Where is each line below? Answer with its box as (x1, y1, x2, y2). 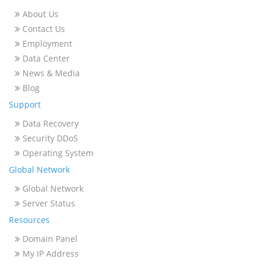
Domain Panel (20, 233, 77, 244)
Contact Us (20, 23, 65, 34)
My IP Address (20, 248, 79, 259)
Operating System (20, 147, 93, 159)
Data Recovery (20, 118, 79, 129)
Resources (9, 214, 50, 225)
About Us (20, 8, 59, 20)
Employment (20, 38, 72, 49)
